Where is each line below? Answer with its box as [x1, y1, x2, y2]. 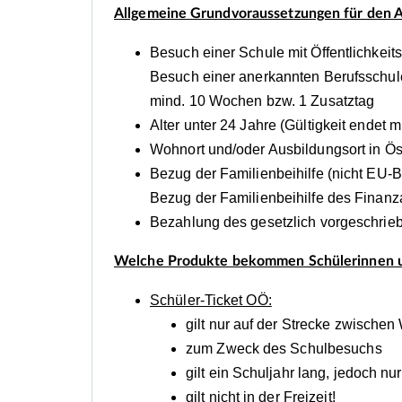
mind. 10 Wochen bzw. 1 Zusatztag [150, 93, 375, 109]
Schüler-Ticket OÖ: [150, 293, 272, 309]
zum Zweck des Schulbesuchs [186, 341, 382, 357]
